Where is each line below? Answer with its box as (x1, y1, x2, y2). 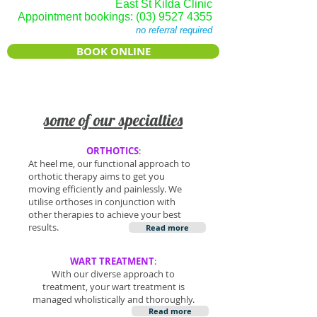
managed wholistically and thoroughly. (32, 293, 195, 306)
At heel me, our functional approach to (28, 157, 190, 170)
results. (28, 221, 59, 234)
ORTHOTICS (86, 144, 139, 157)
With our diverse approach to (52, 267, 175, 280)
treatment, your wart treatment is (42, 280, 185, 293)
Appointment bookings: (18, 11, 136, 23)
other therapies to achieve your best (28, 208, 181, 221)
